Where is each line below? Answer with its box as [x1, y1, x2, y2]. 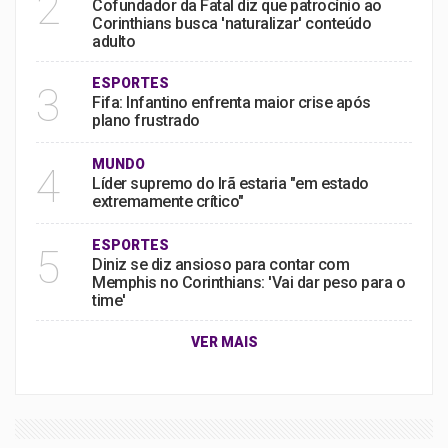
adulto [92, 32, 135, 51]
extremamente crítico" [92, 192, 244, 211]
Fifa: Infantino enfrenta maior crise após [92, 93, 371, 112]
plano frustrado [92, 111, 200, 130]
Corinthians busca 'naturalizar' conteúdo [92, 14, 371, 33]
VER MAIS [190, 334, 258, 350]
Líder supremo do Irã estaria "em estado [92, 174, 369, 193]
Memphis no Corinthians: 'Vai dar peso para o [92, 273, 405, 292]
